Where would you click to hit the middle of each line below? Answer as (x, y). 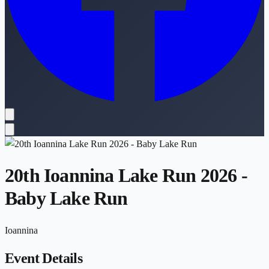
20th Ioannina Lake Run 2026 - (126, 176)
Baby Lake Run (66, 198)
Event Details (44, 258)
